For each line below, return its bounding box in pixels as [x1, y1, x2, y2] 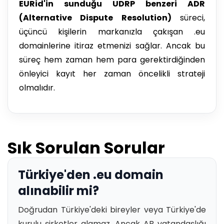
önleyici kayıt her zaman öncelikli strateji [19, 68, 205, 80]
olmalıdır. [19, 82, 55, 94]
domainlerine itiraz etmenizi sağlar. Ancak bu [19, 40, 205, 52]
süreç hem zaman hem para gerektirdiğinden [19, 54, 205, 66]
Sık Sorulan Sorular [7, 136, 165, 159]
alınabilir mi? [18, 182, 99, 199]
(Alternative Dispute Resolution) [19, 12, 171, 24]
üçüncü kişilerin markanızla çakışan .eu [19, 26, 205, 38]
